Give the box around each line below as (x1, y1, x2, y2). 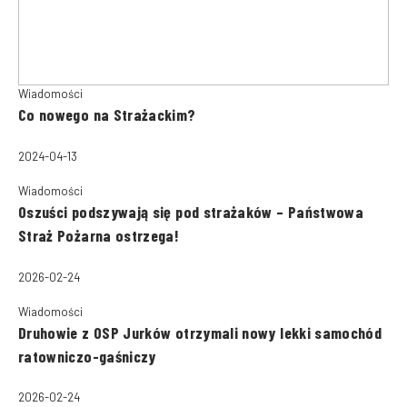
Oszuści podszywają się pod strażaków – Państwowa (18, 202, 364, 223)
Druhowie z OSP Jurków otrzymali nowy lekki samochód (18, 322, 382, 342)
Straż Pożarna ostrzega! (18, 225, 180, 246)
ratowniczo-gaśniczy (18, 345, 156, 366)
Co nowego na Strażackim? (18, 104, 196, 125)
